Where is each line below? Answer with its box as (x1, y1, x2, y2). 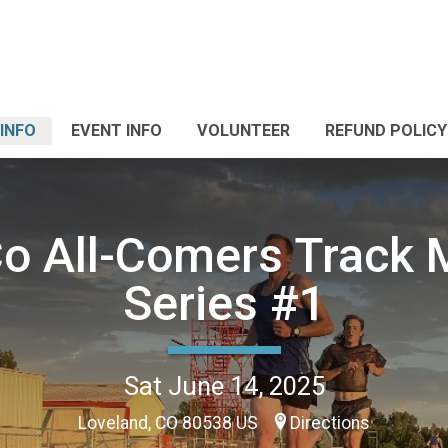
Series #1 (122, 274, 326, 332)
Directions (290, 412, 370, 433)
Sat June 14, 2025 (123, 370, 325, 401)
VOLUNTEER (197, 121, 290, 140)
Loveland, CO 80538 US (78, 412, 262, 433)
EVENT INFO (71, 121, 162, 140)
